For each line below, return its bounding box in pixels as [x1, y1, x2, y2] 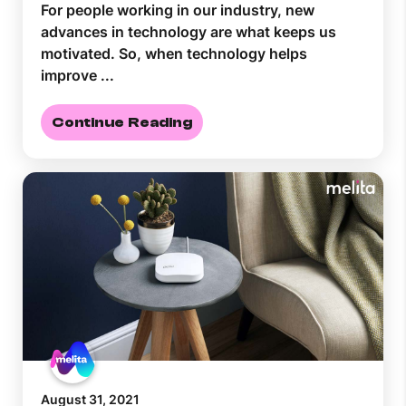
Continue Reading [52, 114, 192, 131]
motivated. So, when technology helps [41, 44, 307, 63]
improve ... [41, 66, 114, 85]
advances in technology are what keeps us [41, 23, 336, 42]
